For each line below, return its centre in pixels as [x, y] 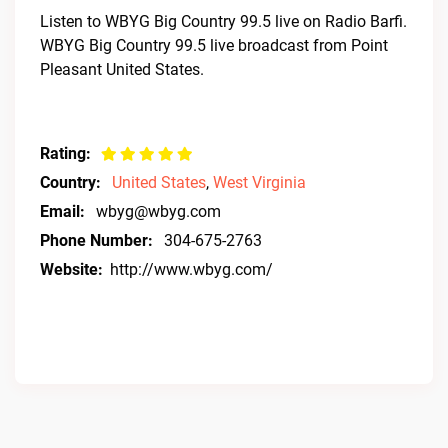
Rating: [65, 153]
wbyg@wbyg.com [158, 211]
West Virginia [259, 182]
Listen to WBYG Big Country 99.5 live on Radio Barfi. [223, 21]
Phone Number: [96, 240]
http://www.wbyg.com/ [191, 269]
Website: [71, 269]
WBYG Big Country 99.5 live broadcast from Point [214, 45]
